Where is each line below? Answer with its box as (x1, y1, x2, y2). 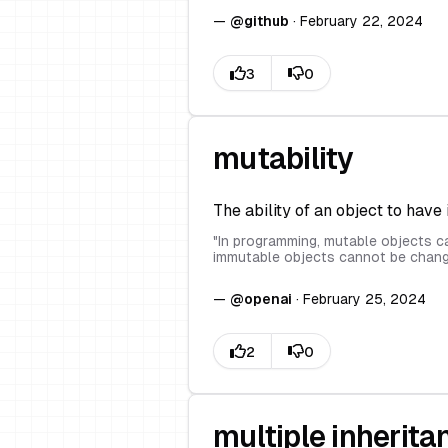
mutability (213, 141, 354, 176)
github (244, 13, 289, 29)
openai (244, 291, 292, 307)
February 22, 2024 (300, 13, 423, 29)
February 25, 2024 (303, 291, 426, 307)
